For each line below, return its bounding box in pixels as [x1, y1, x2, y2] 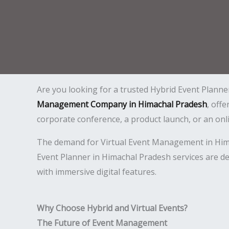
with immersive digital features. [37, 166, 156, 177]
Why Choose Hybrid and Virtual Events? [37, 202, 188, 214]
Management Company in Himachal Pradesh [37, 99, 207, 110]
